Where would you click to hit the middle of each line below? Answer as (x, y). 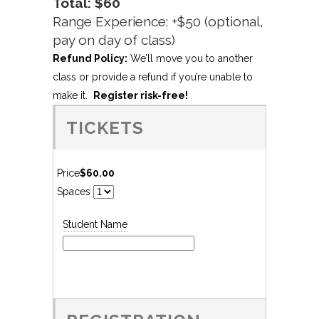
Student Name (95, 224)
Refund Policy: (90, 58)
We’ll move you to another (190, 58)
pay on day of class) (114, 40)
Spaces (74, 192)
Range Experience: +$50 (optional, (158, 21)
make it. (73, 95)
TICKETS (105, 128)
